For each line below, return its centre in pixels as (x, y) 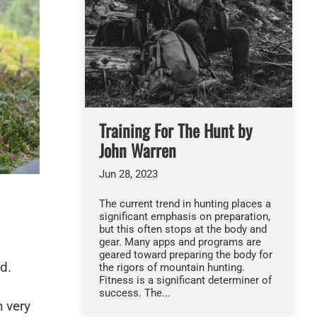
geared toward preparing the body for (185, 255)
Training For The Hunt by (175, 131)
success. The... (134, 293)
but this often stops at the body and (183, 230)
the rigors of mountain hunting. (172, 268)
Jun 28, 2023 (128, 174)
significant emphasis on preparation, (184, 217)
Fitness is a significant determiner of (185, 281)
